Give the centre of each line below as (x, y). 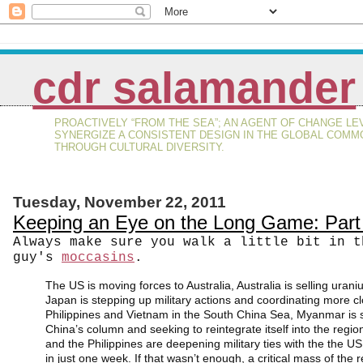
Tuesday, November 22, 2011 (120, 202)
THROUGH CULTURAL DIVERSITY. (140, 147)
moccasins (98, 257)
